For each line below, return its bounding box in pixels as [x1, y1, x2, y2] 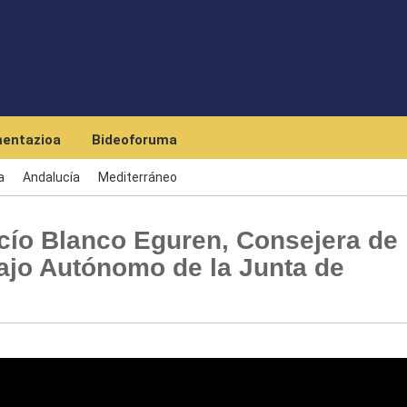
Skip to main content [202, 2, 303, 15]
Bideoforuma [92, 132, 177, 148]
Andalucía [23, 169, 80, 184]
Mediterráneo [98, 169, 177, 184]
